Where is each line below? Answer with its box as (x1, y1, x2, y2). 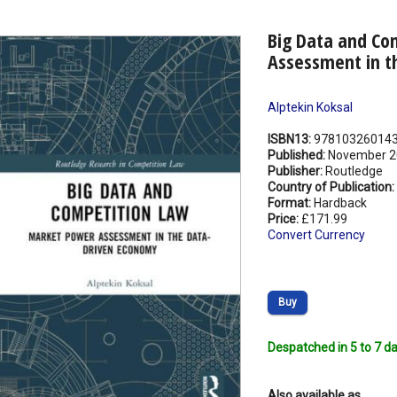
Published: (267, 148, 328, 163)
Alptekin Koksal (267, 100, 353, 115)
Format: (267, 196, 314, 211)
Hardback (313, 196, 367, 211)
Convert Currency (267, 228, 365, 243)
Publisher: (267, 164, 325, 179)
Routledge (324, 164, 383, 179)
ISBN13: (267, 132, 314, 147)
